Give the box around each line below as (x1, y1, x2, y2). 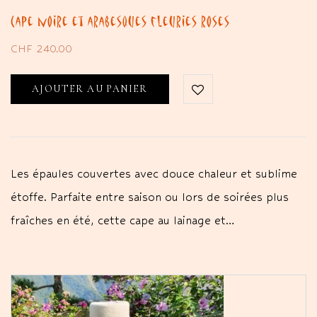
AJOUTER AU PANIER (32, 82, 148, 95)
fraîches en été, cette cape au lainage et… (11, 213, 234, 227)
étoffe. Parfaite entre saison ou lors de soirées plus (11, 190, 289, 204)
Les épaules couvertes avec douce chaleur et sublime (11, 166, 297, 180)
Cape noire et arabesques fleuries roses (11, 13, 230, 29)
